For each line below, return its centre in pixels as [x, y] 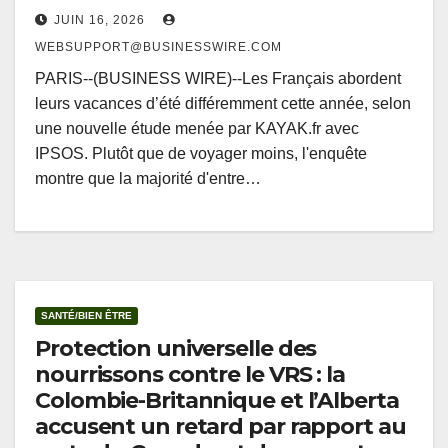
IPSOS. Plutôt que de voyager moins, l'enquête [201, 154]
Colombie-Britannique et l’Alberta [217, 401]
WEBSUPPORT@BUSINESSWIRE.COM [158, 47]
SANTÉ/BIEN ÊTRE [86, 316]
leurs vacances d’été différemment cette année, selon [223, 104]
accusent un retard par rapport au [220, 427]
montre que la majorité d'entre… [148, 179]
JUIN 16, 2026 [99, 20]
